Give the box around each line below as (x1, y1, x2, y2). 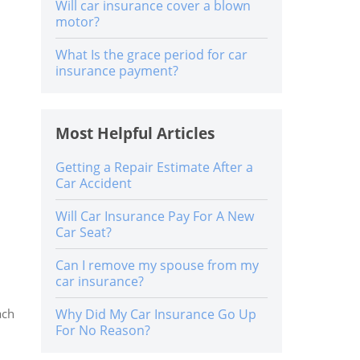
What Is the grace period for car (55, 46, 247, 63)
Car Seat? (55, 223, 112, 241)
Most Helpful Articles (55, 123, 215, 144)
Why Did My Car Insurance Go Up (55, 305, 256, 323)
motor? (55, 13, 100, 31)
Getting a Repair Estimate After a (55, 158, 253, 176)
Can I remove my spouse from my (55, 256, 259, 274)
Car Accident (55, 174, 132, 192)
